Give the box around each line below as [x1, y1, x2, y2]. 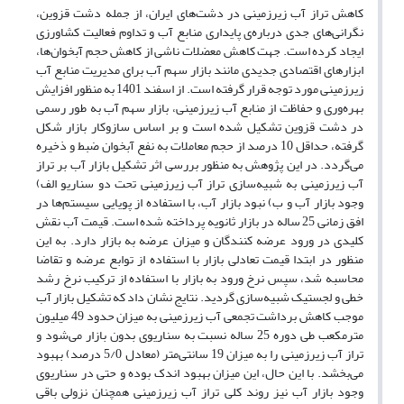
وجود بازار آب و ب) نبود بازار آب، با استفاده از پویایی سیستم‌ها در [36, 190, 363, 216]
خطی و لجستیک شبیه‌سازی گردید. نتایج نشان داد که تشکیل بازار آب [36, 285, 363, 310]
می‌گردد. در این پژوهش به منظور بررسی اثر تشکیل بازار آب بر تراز [36, 152, 363, 178]
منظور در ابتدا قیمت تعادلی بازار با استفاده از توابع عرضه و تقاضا [36, 247, 363, 272]
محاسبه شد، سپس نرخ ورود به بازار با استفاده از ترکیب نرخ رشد [36, 266, 363, 291]
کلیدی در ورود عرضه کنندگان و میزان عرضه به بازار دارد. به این [36, 228, 363, 253]
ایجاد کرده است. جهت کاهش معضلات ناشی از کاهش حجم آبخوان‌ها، [36, 39, 363, 64]
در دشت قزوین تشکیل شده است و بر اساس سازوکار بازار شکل [36, 115, 363, 140]
